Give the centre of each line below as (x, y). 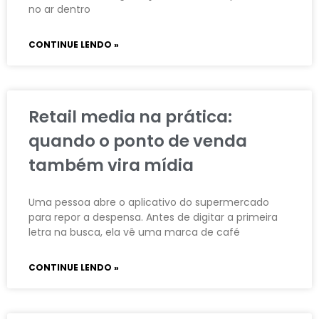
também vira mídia (111, 165)
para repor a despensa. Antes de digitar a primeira (153, 217)
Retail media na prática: (130, 116)
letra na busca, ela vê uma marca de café (134, 232)
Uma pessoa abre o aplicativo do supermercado (149, 202)
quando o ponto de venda (138, 141)
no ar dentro (59, 9)
